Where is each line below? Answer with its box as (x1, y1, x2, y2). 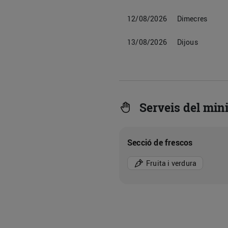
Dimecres (177, 14, 208, 23)
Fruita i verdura (146, 158, 197, 168)
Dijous (177, 37, 198, 47)
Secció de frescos (127, 137, 193, 148)
